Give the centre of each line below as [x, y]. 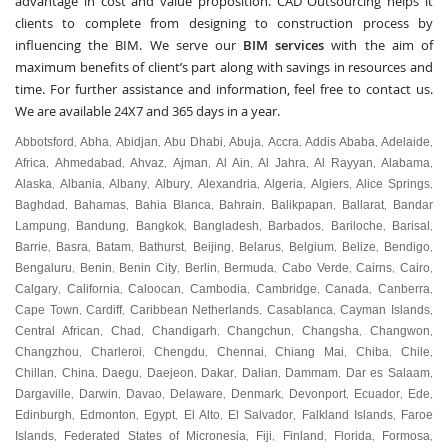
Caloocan [155, 289]
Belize [358, 247]
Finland [303, 436]
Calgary [36, 289]
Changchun [259, 331]
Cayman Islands [385, 310]
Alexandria [227, 184]
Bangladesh [226, 226]
